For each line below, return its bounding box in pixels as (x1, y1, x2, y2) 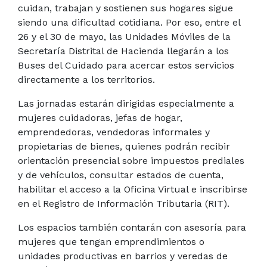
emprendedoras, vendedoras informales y (18, 126, 210, 138)
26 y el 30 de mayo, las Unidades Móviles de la (18, 30, 231, 42)
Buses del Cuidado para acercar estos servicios (18, 59, 234, 71)
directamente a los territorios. (18, 73, 155, 85)
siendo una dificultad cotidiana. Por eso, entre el (18, 16, 240, 28)
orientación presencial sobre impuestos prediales (18, 154, 244, 166)
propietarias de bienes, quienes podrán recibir (18, 140, 230, 152)
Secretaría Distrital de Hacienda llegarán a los (18, 45, 229, 57)
